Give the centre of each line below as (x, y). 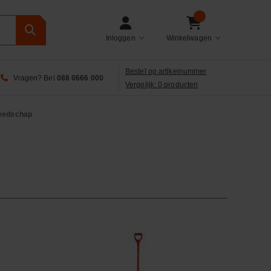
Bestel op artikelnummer (166, 71)
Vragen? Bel (34, 78)
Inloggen (120, 38)
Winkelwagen (189, 38)
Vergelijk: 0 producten (162, 84)
